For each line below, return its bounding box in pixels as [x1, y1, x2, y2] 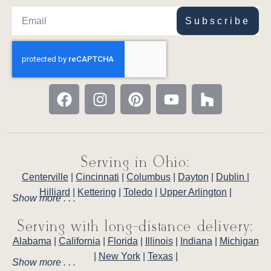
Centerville [22, 172, 68, 183]
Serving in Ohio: [81, 154, 190, 172]
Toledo [123, 187, 152, 198]
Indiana [180, 236, 212, 247]
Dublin [216, 172, 247, 183]
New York [98, 251, 140, 262]
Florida [107, 236, 138, 247]
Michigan [219, 236, 259, 247]
